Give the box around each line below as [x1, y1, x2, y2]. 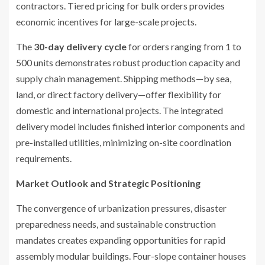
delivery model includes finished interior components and [16, 120, 245, 132]
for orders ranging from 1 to [127, 40, 241, 52]
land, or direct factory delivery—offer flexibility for [16, 88, 221, 100]
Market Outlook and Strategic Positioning [16, 177, 201, 189]
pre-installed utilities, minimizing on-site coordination [16, 136, 231, 148]
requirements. [16, 152, 72, 164]
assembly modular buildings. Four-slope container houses [16, 250, 246, 261]
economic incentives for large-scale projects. [16, 15, 196, 27]
